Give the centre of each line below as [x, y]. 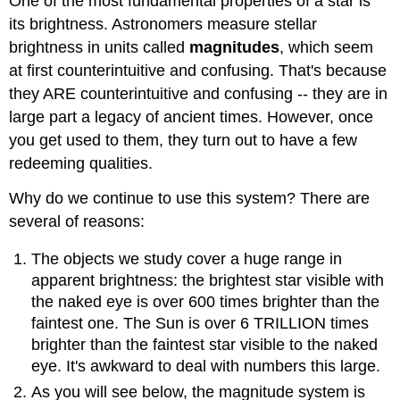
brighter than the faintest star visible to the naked [205, 345]
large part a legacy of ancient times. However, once [192, 117]
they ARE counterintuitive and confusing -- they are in [199, 93]
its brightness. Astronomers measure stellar [163, 24]
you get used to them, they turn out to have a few [183, 140]
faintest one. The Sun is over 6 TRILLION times [200, 324]
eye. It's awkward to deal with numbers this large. [206, 367]
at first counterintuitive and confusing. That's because [198, 70]
